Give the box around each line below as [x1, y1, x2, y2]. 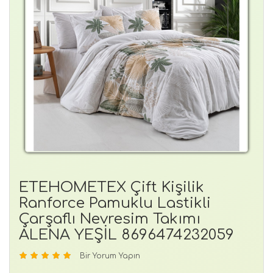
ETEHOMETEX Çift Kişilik [19, 179, 204, 196]
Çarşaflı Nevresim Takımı [19, 210, 200, 227]
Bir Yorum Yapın [80, 251, 140, 260]
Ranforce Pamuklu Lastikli [19, 194, 211, 211]
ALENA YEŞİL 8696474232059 [19, 226, 234, 243]
